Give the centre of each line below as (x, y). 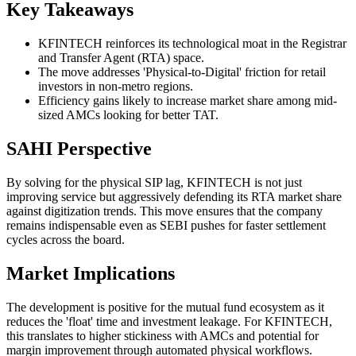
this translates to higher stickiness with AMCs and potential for (163, 335)
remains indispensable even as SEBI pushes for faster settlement (166, 226)
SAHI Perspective (79, 149)
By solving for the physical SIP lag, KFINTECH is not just (154, 183)
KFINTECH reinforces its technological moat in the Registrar (192, 44)
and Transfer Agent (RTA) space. (121, 58)
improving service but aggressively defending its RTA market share (174, 197)
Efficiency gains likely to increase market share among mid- (188, 101)
